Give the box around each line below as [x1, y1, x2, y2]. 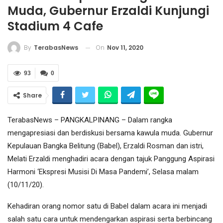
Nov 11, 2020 [107, 43, 143, 52]
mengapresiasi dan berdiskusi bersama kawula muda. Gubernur [7, 128, 213, 138]
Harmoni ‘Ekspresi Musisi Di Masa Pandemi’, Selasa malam [7, 167, 199, 177]
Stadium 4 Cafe [7, 17, 103, 34]
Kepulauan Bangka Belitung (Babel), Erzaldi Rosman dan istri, [7, 141, 204, 151]
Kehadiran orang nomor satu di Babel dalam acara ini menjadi [7, 202, 207, 211]
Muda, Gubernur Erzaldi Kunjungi [7, 2, 209, 19]
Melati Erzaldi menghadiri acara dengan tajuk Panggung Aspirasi [7, 154, 215, 164]
